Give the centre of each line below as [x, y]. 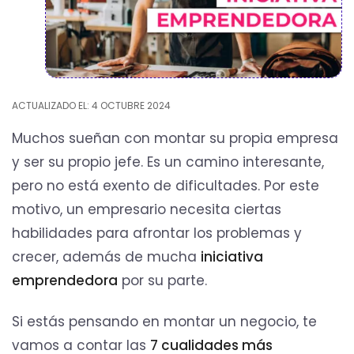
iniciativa [232, 256]
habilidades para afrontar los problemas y [157, 233]
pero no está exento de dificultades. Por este [166, 185]
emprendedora [65, 280]
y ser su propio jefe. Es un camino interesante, [168, 162]
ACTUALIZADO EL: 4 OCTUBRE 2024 [91, 106]
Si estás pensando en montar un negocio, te [164, 321]
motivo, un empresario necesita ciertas [147, 209]
